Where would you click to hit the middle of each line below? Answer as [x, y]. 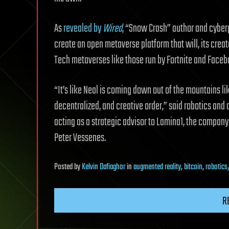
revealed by [83, 28]
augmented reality [157, 167]
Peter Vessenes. [80, 138]
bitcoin [193, 167]
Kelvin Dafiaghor [104, 167]
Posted [64, 167]
